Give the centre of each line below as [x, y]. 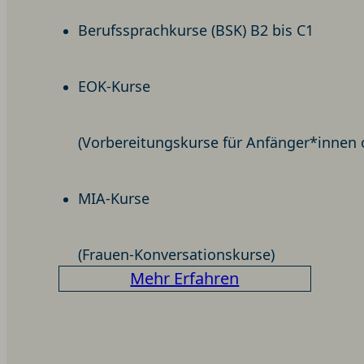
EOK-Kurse [114, 87]
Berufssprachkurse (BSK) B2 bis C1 [196, 30]
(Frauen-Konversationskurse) [176, 254]
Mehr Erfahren [185, 278]
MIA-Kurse [114, 198]
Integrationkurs [297, 301]
